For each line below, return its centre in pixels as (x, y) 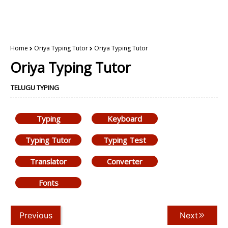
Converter (125, 161)
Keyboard (125, 119)
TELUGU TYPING (35, 88)
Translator (48, 161)
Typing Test (125, 140)
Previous (36, 215)
